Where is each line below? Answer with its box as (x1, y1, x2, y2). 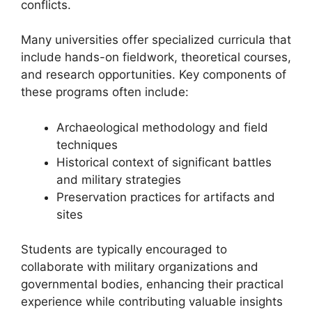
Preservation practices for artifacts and (56, 189, 275, 204)
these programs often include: (21, 85, 189, 99)
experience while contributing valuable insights (21, 295, 283, 309)
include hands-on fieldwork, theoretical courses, (21, 50, 291, 64)
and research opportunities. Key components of (21, 68, 286, 81)
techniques (56, 137, 118, 152)
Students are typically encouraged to (21, 242, 227, 256)
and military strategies (56, 172, 181, 187)
